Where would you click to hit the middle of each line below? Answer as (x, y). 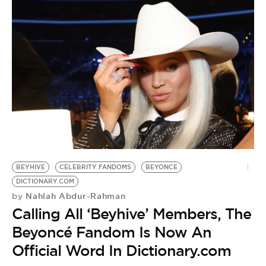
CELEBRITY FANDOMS (95, 167)
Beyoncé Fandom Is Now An (112, 232)
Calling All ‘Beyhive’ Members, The (132, 214)
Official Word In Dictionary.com (121, 251)
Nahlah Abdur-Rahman (74, 196)
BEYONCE (161, 167)
